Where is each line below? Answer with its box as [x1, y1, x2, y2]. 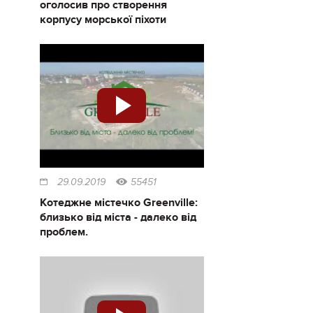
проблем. [39, 224, 88, 239]
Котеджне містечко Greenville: [39, 195, 198, 210]
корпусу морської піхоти [39, 13, 166, 27]
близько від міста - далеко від [39, 210, 196, 224]
